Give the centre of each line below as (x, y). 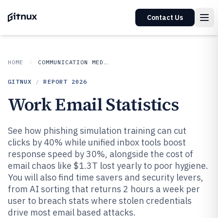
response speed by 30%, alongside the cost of (100, 154)
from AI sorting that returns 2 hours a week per (104, 189)
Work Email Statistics (93, 104)
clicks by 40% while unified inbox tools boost (97, 142)
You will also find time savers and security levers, (106, 177)
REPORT (57, 82)
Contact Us (165, 18)
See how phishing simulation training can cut (97, 131)
